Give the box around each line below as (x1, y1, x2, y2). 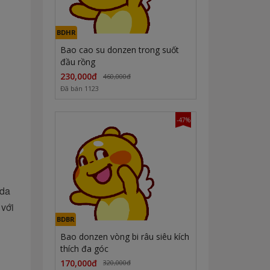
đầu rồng (60, 56, 95, 68)
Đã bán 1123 (60, 84, 99, 93)
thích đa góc (60, 242, 108, 254)
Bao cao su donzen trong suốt (60, 44, 179, 56)
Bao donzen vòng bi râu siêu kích (60, 230, 189, 242)
